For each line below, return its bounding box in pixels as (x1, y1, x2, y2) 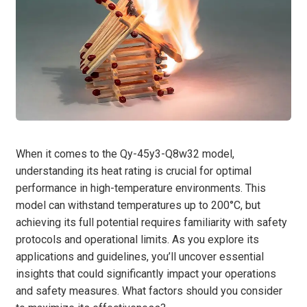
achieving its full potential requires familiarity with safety (16, 215, 287, 229)
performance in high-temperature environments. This (16, 181, 266, 195)
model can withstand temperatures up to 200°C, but (16, 198, 260, 212)
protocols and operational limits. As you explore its (16, 232, 259, 246)
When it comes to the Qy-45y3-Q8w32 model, (16, 147, 234, 160)
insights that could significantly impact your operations (16, 267, 276, 280)
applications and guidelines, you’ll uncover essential (16, 249, 264, 263)
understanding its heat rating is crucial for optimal (16, 164, 251, 177)
